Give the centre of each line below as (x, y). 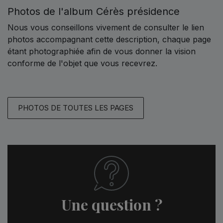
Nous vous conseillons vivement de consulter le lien (106, 27)
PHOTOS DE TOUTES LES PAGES (76, 108)
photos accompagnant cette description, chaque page (109, 39)
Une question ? (111, 204)
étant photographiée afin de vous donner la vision (102, 51)
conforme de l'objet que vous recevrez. (82, 63)
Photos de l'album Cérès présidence (94, 11)
